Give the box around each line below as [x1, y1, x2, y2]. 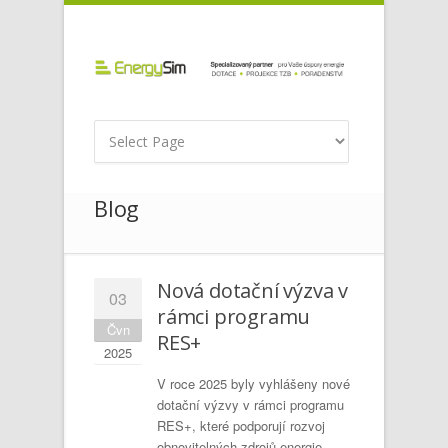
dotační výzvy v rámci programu [157, 395, 344, 414]
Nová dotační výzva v [157, 277, 348, 304]
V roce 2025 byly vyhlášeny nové [157, 374, 350, 393]
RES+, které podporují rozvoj [157, 416, 325, 435]
